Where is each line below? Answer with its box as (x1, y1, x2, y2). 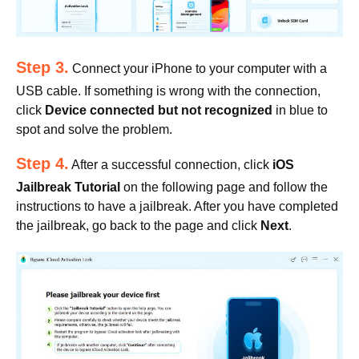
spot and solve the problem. (16, 122, 172, 136)
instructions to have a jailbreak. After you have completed (16, 199, 338, 213)
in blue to (272, 103, 328, 117)
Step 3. (16, 58, 69, 76)
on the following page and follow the (120, 179, 328, 194)
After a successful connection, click (69, 157, 272, 171)
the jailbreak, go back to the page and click (16, 218, 260, 232)
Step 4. (16, 154, 69, 172)
